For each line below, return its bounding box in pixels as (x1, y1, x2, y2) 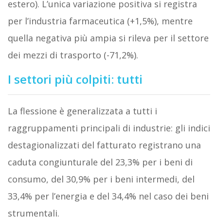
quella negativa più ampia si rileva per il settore (7, 32, 209, 44)
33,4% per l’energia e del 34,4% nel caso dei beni (7, 190, 209, 202)
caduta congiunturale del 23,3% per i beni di (7, 156, 193, 168)
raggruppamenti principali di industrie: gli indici (7, 122, 210, 134)
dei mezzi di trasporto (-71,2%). (7, 49, 138, 61)
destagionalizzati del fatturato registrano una (7, 139, 201, 151)
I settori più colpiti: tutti (7, 71, 143, 88)
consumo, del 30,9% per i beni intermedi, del (7, 173, 195, 185)
